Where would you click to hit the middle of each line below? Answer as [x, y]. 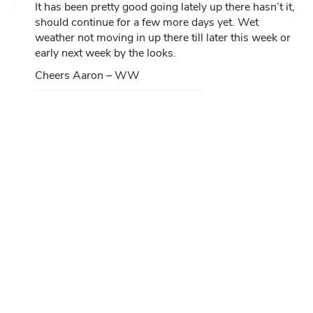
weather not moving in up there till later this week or [163, 38]
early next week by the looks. [105, 53]
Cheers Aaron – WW [87, 76]
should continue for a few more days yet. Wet [147, 23]
